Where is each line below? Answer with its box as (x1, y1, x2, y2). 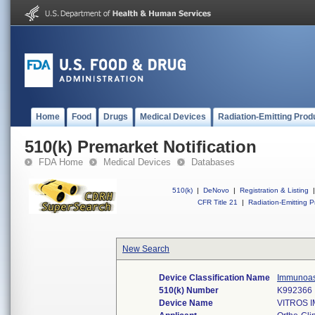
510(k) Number (159, 285, 219, 295)
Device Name (159, 298, 213, 308)
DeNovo (203, 186, 229, 194)
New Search (122, 244, 169, 254)
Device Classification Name (159, 273, 270, 283)
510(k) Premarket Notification (25, 137, 257, 156)
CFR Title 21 (198, 198, 238, 206)
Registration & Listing (240, 186, 309, 194)
